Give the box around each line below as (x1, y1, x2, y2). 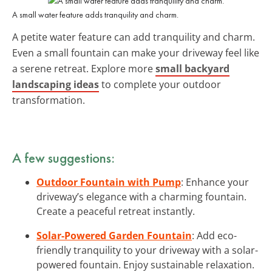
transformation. (12, 93, 85, 107)
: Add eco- (192, 228, 237, 242)
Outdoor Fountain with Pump (36, 175, 181, 189)
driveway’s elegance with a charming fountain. (36, 189, 246, 203)
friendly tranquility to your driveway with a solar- (36, 243, 258, 257)
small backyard (155, 61, 229, 75)
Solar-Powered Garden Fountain (36, 228, 192, 242)
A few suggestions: (12, 148, 115, 167)
